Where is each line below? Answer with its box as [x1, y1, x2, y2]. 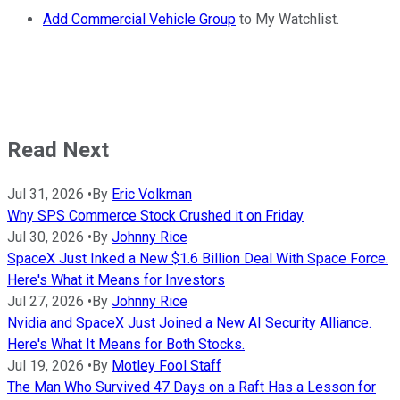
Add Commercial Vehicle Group [43, 10, 236, 28]
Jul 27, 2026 [7, 292, 84, 310]
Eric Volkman [112, 185, 192, 203]
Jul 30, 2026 [7, 228, 84, 246]
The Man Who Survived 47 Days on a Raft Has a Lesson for [7, 378, 376, 396]
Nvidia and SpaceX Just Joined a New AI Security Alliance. [7, 313, 371, 331]
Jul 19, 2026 [7, 356, 84, 374]
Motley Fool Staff [112, 356, 221, 374]
